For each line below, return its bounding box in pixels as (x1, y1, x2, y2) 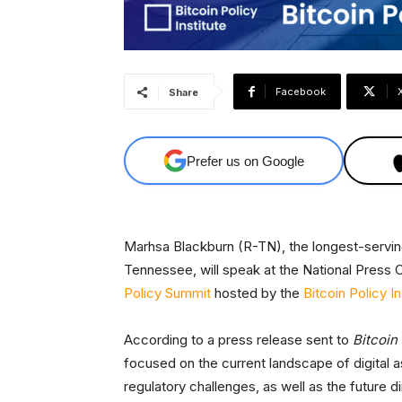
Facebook (275, 85, 326, 99)
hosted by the (211, 284, 303, 302)
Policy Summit (124, 284, 211, 302)
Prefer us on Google (187, 153, 305, 169)
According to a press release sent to (124, 331, 353, 349)
